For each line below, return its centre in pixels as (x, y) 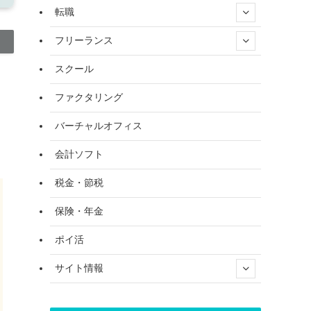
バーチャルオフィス (99, 126)
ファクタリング (89, 98)
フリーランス (84, 41)
